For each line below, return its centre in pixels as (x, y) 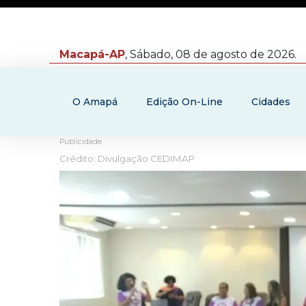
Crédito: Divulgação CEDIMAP (127, 158)
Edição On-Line (184, 102)
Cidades (271, 102)
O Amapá (95, 102)
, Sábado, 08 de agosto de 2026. (211, 54)
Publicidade (81, 142)
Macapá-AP (92, 54)
